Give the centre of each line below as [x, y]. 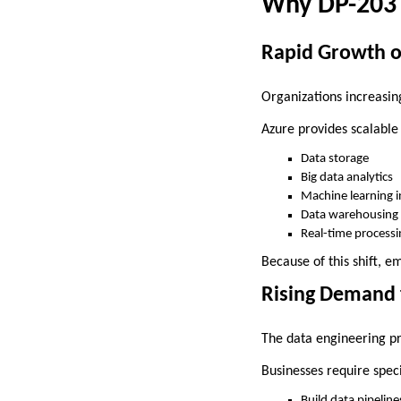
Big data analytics [347, 178]
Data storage [335, 159]
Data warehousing [350, 216]
